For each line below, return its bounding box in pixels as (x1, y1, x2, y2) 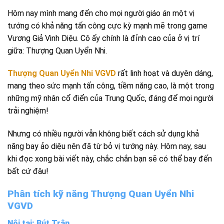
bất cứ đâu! (7, 166, 48, 176)
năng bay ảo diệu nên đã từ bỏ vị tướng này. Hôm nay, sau (7, 141, 206, 151)
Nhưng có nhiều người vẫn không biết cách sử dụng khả (7, 129, 199, 139)
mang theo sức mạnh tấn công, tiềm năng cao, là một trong (7, 81, 214, 91)
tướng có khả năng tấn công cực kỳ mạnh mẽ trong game (7, 20, 207, 30)
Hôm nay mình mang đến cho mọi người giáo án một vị (7, 8, 194, 18)
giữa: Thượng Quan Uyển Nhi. (7, 45, 107, 55)
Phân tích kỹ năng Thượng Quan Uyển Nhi (7, 188, 194, 200)
